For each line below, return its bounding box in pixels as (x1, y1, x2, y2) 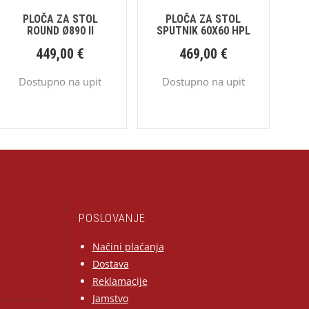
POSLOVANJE (78, 211, 146, 226)
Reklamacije (92, 275, 148, 288)
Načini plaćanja (92, 240, 164, 254)
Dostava (92, 257, 129, 271)
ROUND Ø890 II (26, 24, 94, 38)
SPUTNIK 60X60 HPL (156, 24, 250, 38)
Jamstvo (92, 292, 128, 306)
